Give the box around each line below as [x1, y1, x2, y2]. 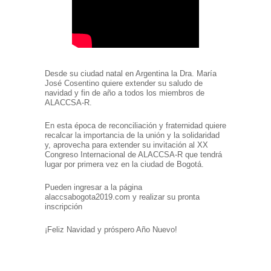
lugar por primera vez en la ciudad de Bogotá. [45, 160, 204, 169]
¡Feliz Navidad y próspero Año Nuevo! [45, 225, 177, 235]
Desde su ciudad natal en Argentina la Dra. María [45, 69, 217, 79]
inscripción [45, 202, 82, 212]
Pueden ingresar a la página [45, 183, 142, 192]
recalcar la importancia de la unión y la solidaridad [45, 131, 220, 140]
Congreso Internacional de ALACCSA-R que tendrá [45, 150, 222, 160]
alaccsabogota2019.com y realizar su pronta [45, 192, 200, 202]
